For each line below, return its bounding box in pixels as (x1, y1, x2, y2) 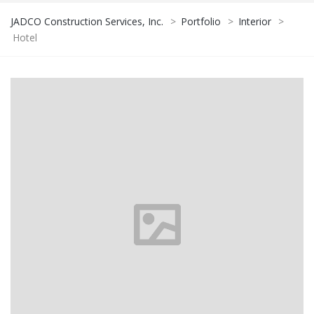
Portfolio (181, 14, 221, 28)
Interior (238, 14, 271, 28)
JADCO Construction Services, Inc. (11, 14, 163, 28)
